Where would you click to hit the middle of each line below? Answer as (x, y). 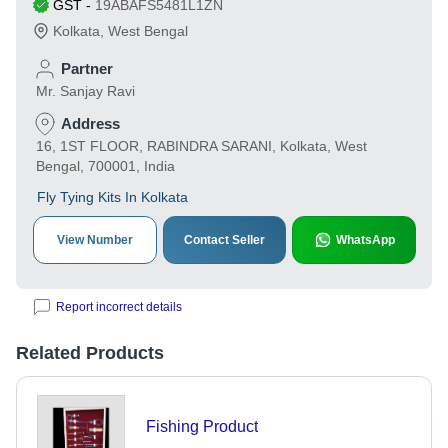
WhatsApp (365, 240)
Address (90, 123)
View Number (94, 240)
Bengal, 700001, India (105, 166)
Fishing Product (201, 426)
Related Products (90, 353)
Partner (87, 68)
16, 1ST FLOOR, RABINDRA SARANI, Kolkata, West (201, 146)
